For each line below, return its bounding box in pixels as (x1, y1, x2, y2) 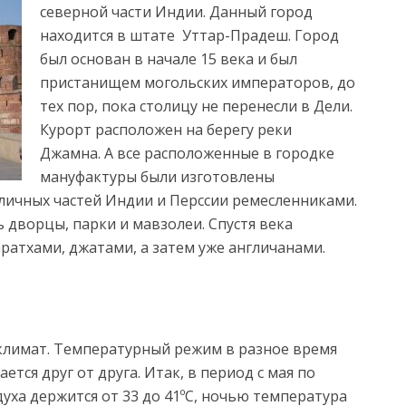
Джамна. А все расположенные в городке (40, 143, 334, 163)
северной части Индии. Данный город (40, 2, 313, 22)
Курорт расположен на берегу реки (40, 120, 299, 140)
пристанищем (40, 72, 144, 92)
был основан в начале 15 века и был (40, 49, 297, 69)
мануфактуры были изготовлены (40, 167, 275, 187)
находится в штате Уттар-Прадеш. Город (40, 25, 339, 45)
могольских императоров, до (144, 72, 355, 92)
